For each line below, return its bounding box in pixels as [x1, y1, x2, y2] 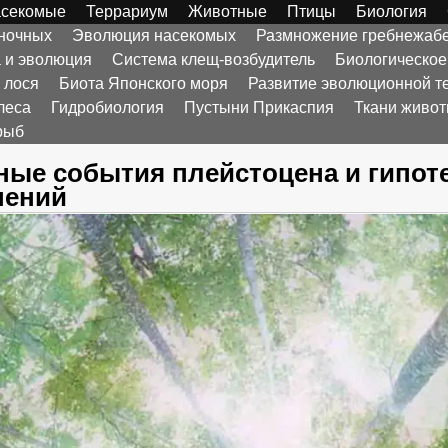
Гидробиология [51, 99, 164, 116]
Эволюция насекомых [72, 27, 236, 44]
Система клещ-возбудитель [112, 51, 315, 68]
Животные [188, 3, 267, 20]
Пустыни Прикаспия [184, 99, 334, 116]
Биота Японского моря [59, 75, 228, 92]
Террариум [86, 3, 168, 20]
